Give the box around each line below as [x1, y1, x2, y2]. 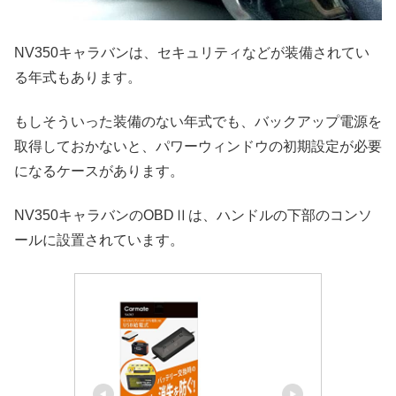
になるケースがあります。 [14, 164, 184, 179]
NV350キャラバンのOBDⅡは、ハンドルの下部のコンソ [14, 208, 372, 224]
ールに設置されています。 [14, 232, 184, 248]
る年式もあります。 [14, 69, 141, 85]
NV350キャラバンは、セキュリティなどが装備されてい [14, 44, 369, 60]
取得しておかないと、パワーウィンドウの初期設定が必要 [14, 139, 382, 154]
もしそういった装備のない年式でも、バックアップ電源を [14, 114, 382, 129]
